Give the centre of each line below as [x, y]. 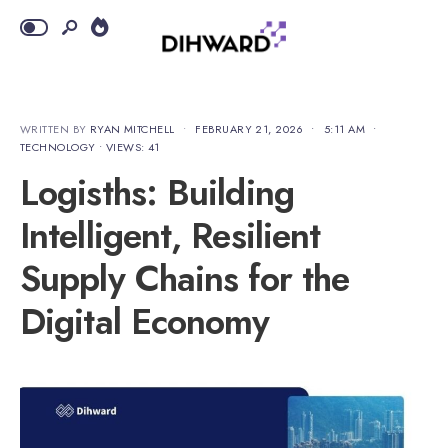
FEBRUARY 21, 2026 [249, 129]
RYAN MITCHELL [132, 129]
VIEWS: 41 [132, 147]
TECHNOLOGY [58, 147]
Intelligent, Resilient [170, 235]
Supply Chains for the [185, 278]
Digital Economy [145, 321]
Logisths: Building [157, 192]
